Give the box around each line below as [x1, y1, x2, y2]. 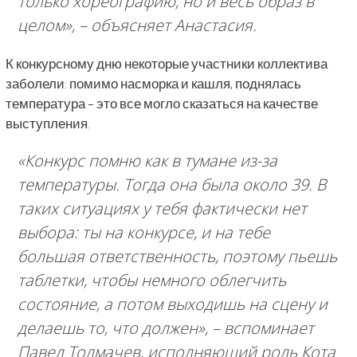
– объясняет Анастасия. [74, 14, 257, 36]
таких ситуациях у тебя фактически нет [17, 197, 307, 219]
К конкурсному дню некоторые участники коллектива [5, 54, 328, 72]
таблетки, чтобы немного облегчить [17, 269, 286, 291]
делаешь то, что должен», [17, 316, 208, 339]
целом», [17, 14, 75, 36]
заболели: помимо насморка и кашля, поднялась [5, 74, 301, 92]
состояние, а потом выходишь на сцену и [17, 292, 328, 315]
